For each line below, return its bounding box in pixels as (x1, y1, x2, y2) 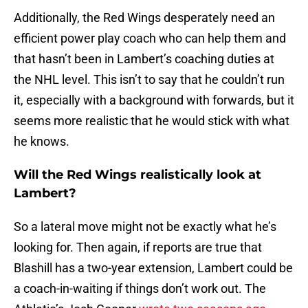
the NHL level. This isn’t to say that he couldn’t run (14, 72, 285, 87)
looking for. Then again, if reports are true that (14, 240, 262, 255)
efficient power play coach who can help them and (14, 31, 286, 46)
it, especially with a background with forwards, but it (14, 93, 294, 108)
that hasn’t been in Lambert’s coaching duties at (14, 52, 274, 67)
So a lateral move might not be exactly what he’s (14, 219, 276, 234)
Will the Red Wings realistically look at (14, 167, 261, 183)
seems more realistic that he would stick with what (14, 113, 289, 129)
